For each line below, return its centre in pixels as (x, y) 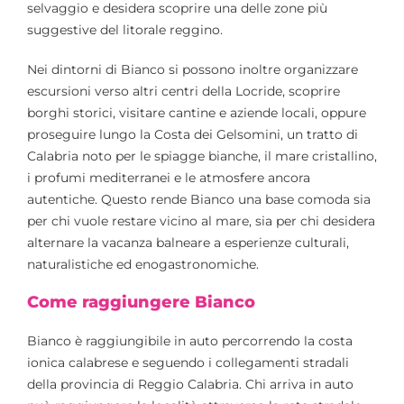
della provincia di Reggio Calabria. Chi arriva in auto (190, 384)
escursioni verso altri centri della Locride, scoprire (184, 92)
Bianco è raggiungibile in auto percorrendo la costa (190, 340)
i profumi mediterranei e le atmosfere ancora (169, 178)
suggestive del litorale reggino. (125, 30)
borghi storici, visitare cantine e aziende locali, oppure (197, 113)
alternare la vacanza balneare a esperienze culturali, (188, 243)
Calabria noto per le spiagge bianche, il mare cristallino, (202, 156)
